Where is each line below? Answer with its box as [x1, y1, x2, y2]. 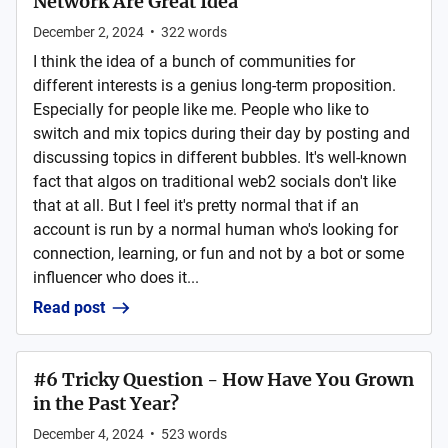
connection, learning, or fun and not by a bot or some [33, 244, 404, 263]
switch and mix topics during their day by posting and [33, 124, 410, 143]
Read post [33, 298, 105, 317]
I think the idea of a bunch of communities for [33, 52, 355, 71]
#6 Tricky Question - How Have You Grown [33, 368, 414, 391]
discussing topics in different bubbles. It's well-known [33, 148, 407, 167]
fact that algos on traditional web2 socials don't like [33, 172, 396, 191]
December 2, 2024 [33, 24, 144, 40]
